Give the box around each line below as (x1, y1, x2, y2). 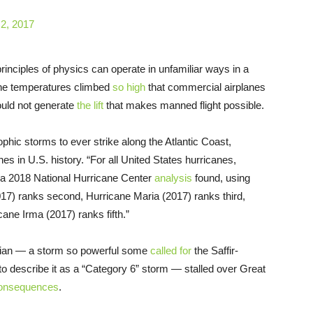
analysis (154, 171, 192, 184)
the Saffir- (191, 244, 238, 256)
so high (112, 80, 145, 93)
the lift (77, 99, 103, 111)
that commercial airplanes (145, 80, 265, 93)
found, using (192, 171, 250, 184)
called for (150, 244, 191, 256)
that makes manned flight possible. (103, 99, 264, 111)
